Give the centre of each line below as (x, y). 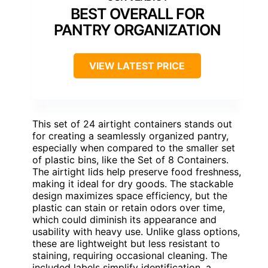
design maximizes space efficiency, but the (130, 196)
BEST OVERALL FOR (137, 14)
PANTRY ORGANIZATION (137, 30)
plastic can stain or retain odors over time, (129, 208)
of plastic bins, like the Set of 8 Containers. (130, 160)
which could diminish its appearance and (124, 220)
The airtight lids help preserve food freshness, (137, 172)
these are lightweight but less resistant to (126, 244)
